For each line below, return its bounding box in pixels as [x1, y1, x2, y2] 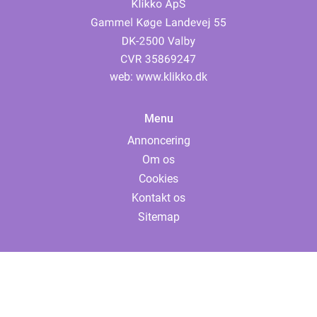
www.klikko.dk [136, 70, 207, 84]
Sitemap [137, 210, 180, 224]
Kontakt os [132, 191, 185, 205]
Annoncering [127, 134, 190, 148]
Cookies [139, 172, 178, 186]
